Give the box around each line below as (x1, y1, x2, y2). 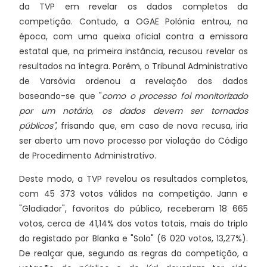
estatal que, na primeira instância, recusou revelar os (19, 45, 248, 58)
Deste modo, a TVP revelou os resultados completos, (19, 173, 248, 185)
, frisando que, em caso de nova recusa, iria (55, 120, 248, 132)
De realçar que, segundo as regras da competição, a (19, 247, 248, 260)
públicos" (19, 120, 55, 132)
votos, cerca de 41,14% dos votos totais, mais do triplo (19, 218, 248, 230)
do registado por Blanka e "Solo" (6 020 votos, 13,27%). (19, 232, 248, 245)
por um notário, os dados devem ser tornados (19, 105, 248, 117)
